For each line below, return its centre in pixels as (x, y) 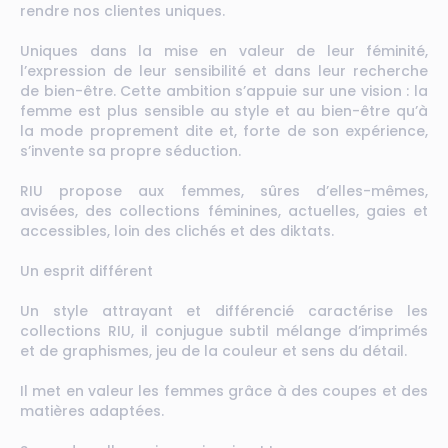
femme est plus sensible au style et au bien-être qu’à (224, 111)
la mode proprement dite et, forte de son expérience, (224, 131)
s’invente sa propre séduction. (132, 151)
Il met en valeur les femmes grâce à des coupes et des (224, 391)
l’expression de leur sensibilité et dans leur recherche (224, 71)
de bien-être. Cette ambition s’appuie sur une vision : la (224, 91)
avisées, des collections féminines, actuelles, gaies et (224, 211)
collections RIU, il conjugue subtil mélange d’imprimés (224, 331)
